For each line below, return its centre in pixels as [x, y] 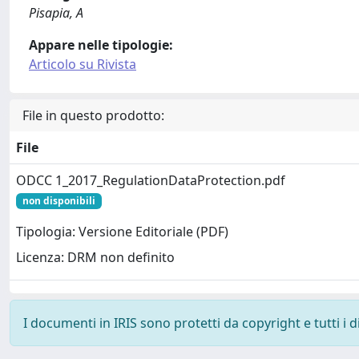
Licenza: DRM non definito [95, 258]
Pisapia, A [56, 12]
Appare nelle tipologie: [101, 44]
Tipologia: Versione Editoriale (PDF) [122, 232]
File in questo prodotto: [93, 115]
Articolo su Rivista [83, 64]
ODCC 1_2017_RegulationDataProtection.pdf [151, 180]
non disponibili [58, 200]
